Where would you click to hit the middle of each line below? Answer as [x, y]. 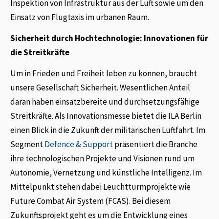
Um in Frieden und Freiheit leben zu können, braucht [104, 74]
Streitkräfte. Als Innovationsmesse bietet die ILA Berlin [106, 116]
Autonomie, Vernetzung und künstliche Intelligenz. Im [106, 173]
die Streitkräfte [40, 52]
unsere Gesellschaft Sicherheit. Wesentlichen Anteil [100, 88]
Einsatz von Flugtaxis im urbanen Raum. [80, 17]
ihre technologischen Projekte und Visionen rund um [103, 159]
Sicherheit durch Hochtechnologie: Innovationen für [109, 38]
